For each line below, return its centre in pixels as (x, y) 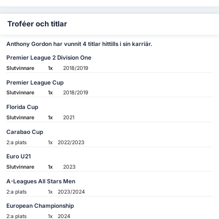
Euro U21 (19, 157)
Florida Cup (22, 107)
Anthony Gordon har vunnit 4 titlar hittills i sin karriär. (80, 44)
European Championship (40, 206)
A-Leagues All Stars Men (41, 181)
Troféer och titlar (37, 24)
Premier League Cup (35, 82)
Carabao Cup (25, 132)
